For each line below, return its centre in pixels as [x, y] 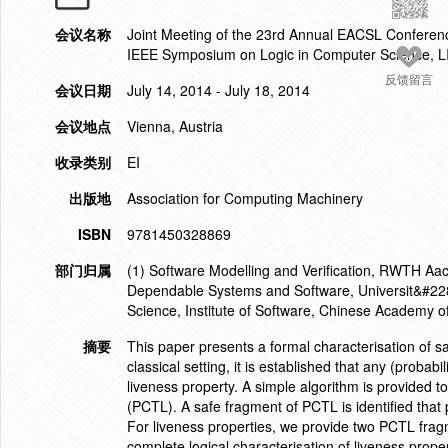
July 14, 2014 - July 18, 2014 [218, 90]
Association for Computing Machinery [245, 198]
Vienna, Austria [175, 126]
